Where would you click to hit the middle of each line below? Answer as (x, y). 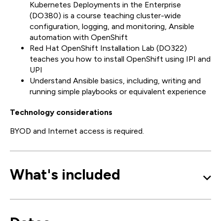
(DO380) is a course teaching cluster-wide (105, 16)
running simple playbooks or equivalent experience (118, 92)
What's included (65, 175)
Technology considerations (61, 112)
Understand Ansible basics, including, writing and (115, 81)
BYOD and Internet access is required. (77, 131)
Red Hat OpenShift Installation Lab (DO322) (108, 48)
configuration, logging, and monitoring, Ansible (112, 27)
